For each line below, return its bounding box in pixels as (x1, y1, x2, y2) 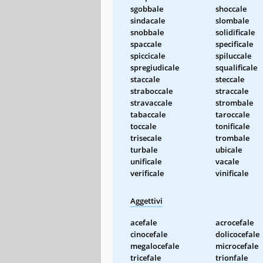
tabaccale (130, 109, 166, 120)
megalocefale (130, 240, 179, 251)
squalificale (215, 62, 257, 73)
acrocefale (215, 217, 254, 228)
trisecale (130, 132, 161, 143)
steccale (215, 73, 244, 85)
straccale (215, 85, 248, 96)
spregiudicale (130, 62, 179, 73)
